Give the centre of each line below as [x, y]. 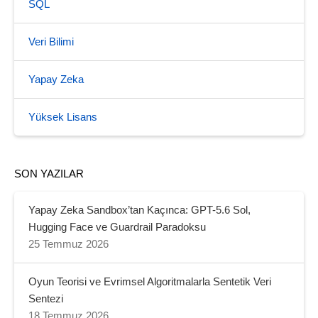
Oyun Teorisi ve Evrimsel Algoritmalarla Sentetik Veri [150, 281]
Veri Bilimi [51, 42]
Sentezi [46, 298]
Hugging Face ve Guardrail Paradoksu [117, 227]
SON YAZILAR [49, 174]
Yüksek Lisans [63, 117]
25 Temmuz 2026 [68, 244]
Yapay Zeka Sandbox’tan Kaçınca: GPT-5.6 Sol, [139, 210]
